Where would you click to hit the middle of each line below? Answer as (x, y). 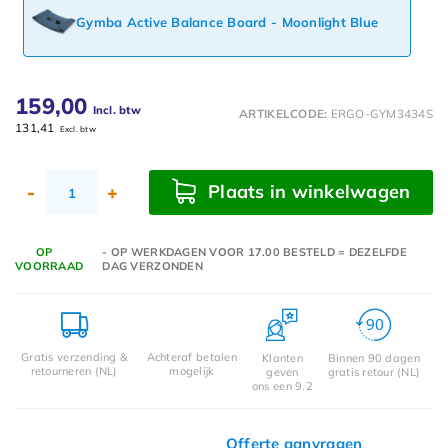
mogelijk (192, 371)
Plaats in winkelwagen (306, 191)
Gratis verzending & (74, 357)
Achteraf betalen (191, 357)
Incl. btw (116, 110)
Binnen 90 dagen (373, 357)
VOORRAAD (49, 266)
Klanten (282, 357)
